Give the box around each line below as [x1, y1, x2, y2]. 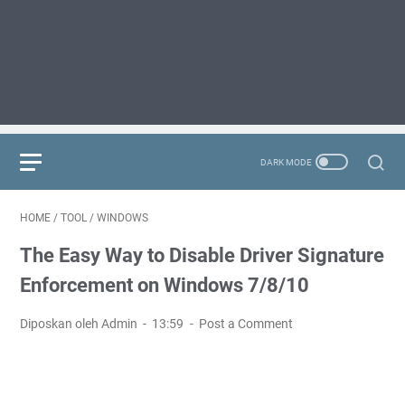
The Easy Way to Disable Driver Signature [20, 244, 384, 267]
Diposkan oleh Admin [20, 316, 140, 331]
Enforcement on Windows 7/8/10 [20, 274, 309, 297]
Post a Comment [198, 316, 293, 331]
